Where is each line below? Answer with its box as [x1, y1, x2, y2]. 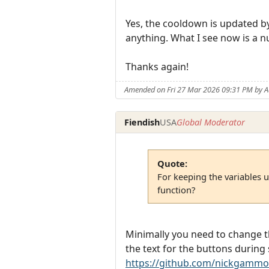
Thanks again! [125, 59, 189, 73]
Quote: [157, 157, 187, 169]
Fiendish [124, 116, 160, 128]
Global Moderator [177, 116, 246, 128]
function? [157, 183, 195, 196]
